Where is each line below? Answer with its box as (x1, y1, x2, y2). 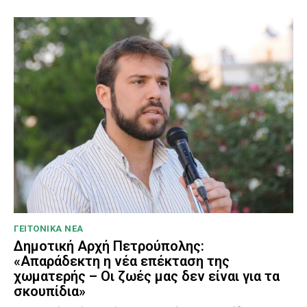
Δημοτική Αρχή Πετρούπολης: (14, 237, 204, 254)
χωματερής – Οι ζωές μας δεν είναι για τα (14, 267, 280, 284)
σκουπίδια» (14, 282, 86, 299)
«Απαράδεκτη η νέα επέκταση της (14, 252, 230, 269)
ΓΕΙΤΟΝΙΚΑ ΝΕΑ (14, 223, 84, 234)
